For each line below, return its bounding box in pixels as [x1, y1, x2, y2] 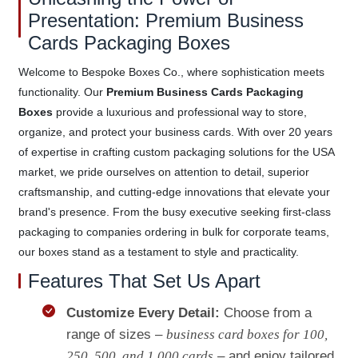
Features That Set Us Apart [27, 269, 261, 292]
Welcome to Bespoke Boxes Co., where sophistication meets [18, 65, 324, 78]
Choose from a [219, 304, 312, 320]
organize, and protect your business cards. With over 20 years [18, 125, 332, 138]
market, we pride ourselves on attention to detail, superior [18, 165, 309, 178]
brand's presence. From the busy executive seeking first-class [18, 205, 331, 218]
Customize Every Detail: [66, 304, 220, 320]
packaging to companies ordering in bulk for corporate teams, [18, 225, 329, 238]
